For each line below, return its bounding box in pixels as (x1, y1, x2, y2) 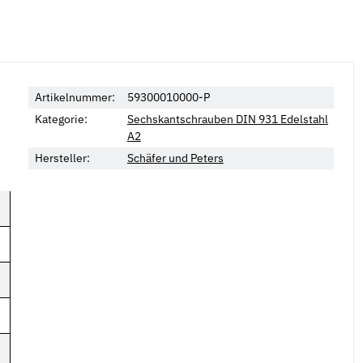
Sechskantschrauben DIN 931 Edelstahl (126, 112, 328, 127)
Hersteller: (34, 151, 90, 166)
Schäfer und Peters (126, 151, 224, 166)
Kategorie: (34, 112, 88, 127)
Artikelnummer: (34, 90, 115, 105)
